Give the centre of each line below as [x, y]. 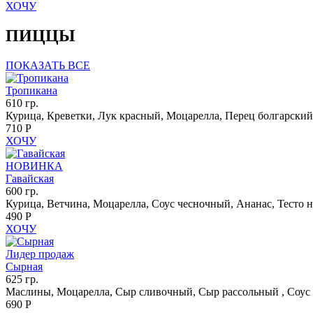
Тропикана [31, 91]
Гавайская [30, 179]
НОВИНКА [34, 166]
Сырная [24, 267]
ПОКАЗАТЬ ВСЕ [48, 66]
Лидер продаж [40, 254]
